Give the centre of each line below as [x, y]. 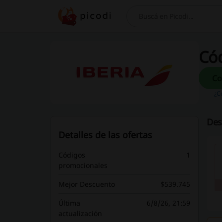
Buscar [139, 21]
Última [69, 203]
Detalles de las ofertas [105, 135]
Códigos [72, 155]
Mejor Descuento [86, 184]
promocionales [83, 165]
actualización [80, 213]
